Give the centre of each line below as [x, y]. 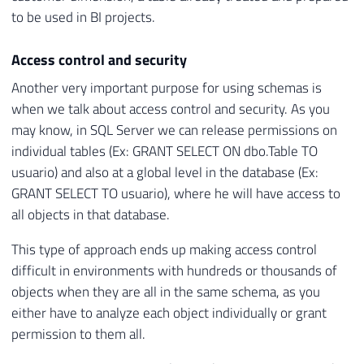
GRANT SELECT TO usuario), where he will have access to [176, 194]
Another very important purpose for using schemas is [167, 88]
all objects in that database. [91, 215]
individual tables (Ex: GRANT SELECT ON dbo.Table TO [165, 152]
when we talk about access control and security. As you [171, 109]
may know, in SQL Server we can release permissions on [174, 130]
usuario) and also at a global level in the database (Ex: [165, 173]
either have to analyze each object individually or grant [169, 313]
